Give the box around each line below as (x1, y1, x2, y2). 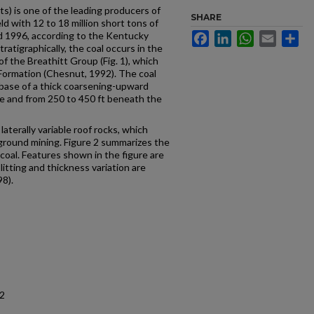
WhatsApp (254, 30, 299, 41)
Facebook (209, 30, 253, 41)
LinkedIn (231, 30, 269, 41)
